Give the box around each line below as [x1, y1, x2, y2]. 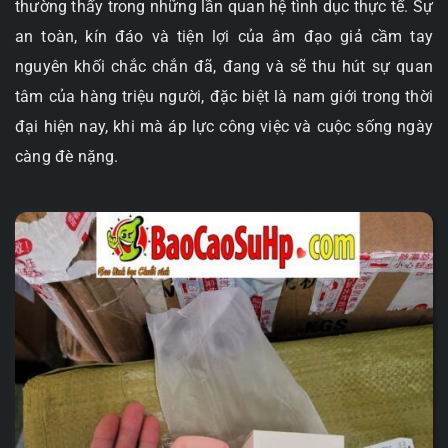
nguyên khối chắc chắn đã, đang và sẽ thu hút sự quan [15, 57, 433, 77]
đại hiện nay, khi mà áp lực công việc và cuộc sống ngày [15, 117, 433, 137]
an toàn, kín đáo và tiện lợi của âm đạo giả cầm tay [15, 27, 433, 47]
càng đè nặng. [15, 147, 119, 167]
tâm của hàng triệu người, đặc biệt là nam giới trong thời [15, 87, 433, 107]
